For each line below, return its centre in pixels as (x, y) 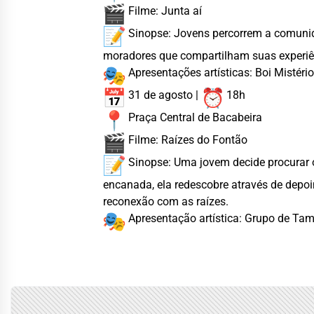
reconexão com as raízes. (166, 201)
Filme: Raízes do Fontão (187, 139)
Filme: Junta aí (164, 11)
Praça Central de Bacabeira (194, 117)
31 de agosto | (164, 95)
